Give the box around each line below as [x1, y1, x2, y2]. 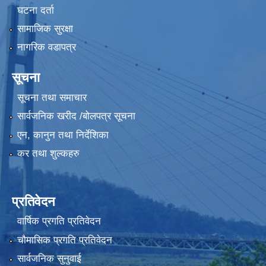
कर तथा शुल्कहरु [17, 148, 80, 160]
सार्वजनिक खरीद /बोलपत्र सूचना [17, 110, 135, 122]
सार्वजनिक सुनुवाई [17, 253, 81, 265]
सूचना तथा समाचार [17, 91, 87, 103]
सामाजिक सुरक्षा [17, 23, 73, 35]
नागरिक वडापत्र [17, 42, 76, 53]
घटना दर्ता [17, 4, 54, 16]
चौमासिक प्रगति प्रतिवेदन [17, 234, 112, 246]
